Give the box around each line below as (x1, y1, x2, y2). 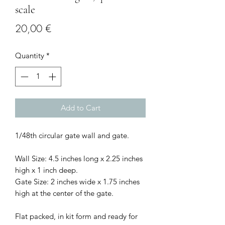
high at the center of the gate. (15, 188, 114, 198)
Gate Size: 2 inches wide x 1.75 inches (15, 176, 140, 186)
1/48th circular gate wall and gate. (15, 130, 129, 140)
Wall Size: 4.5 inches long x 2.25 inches (15, 153, 143, 163)
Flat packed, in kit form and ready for (15, 211, 138, 221)
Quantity (15, 51, 44, 61)
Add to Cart (60, 102, 100, 113)
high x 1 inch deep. (15, 165, 78, 175)
